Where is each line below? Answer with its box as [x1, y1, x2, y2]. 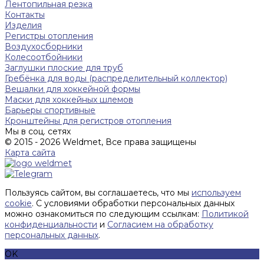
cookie [5, 197, 32, 209]
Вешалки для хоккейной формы [5, 83, 140, 94]
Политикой [202, 208, 249, 219]
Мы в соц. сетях [5, 126, 71, 137]
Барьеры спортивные [5, 104, 95, 115]
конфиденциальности [5, 219, 97, 230]
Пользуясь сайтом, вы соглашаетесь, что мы [5, 187, 192, 198]
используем [192, 187, 241, 198]
